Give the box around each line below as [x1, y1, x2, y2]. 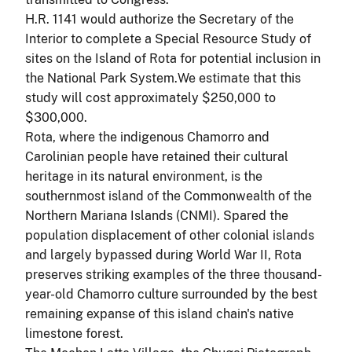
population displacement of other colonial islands [25, 227, 314, 243]
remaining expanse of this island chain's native [25, 306, 294, 321]
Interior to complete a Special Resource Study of [25, 31, 311, 46]
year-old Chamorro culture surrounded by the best [25, 286, 317, 302]
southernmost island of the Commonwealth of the [25, 188, 312, 203]
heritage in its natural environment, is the [25, 168, 262, 184]
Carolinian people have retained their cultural [25, 148, 288, 164]
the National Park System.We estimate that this [25, 70, 301, 86]
